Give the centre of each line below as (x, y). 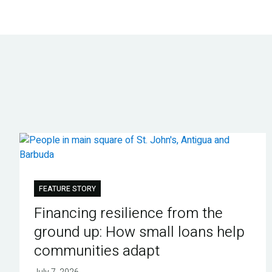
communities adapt (97, 251)
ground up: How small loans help (139, 232)
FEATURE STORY (67, 189)
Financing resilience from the (128, 213)
